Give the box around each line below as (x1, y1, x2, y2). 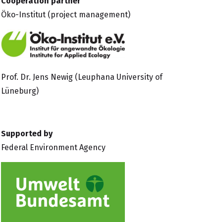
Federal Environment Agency (1, 142, 106, 152)
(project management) (48, 10, 130, 19)
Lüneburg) (1, 86, 39, 96)
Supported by (1, 128, 53, 138)
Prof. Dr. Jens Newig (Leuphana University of (1, 72, 163, 82)
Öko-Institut (1, 10, 48, 19)
